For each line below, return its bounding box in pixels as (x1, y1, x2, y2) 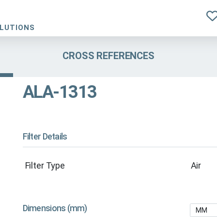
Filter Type (25, 160, 65, 171)
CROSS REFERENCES (62, 49, 155, 62)
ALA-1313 (22, 82, 97, 103)
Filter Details (22, 132, 67, 142)
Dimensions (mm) (22, 203, 87, 214)
